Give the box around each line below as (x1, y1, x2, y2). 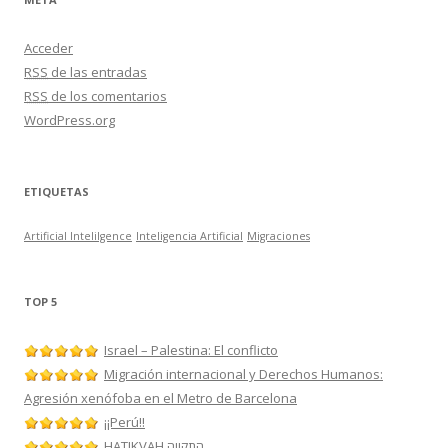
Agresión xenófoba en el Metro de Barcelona (24, 389, 297, 407)
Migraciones (247, 229, 310, 243)
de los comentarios (48, 87, 167, 105)
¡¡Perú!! (104, 413, 145, 431)
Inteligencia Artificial (136, 229, 243, 243)
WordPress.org (24, 111, 115, 129)
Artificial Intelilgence (24, 229, 132, 243)
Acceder (24, 39, 73, 57)
